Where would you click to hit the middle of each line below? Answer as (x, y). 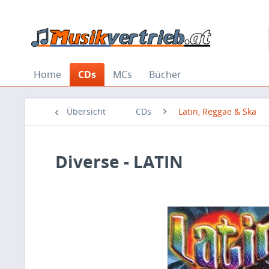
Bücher (165, 74)
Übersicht (86, 111)
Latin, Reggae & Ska (217, 111)
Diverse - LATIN (119, 162)
